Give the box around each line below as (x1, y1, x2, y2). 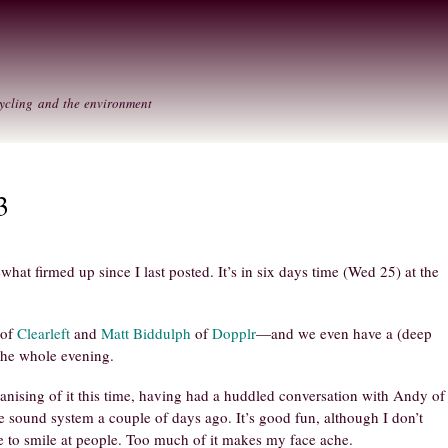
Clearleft (17, 322, 70, 343)
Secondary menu (224, 16, 345, 39)
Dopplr (212, 322, 256, 343)
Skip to (160, 2, 202, 21)
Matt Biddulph (101, 322, 191, 343)
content (160, 46, 204, 65)
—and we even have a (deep (256, 322, 432, 343)
